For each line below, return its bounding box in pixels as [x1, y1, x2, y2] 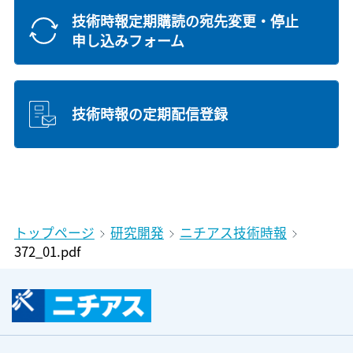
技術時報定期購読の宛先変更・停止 [71, 10, 299, 32]
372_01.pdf [13, 242, 80, 262]
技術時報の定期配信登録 [71, 103, 228, 124]
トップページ [13, 223, 95, 243]
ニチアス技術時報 [179, 223, 287, 243]
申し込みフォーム [71, 30, 184, 51]
